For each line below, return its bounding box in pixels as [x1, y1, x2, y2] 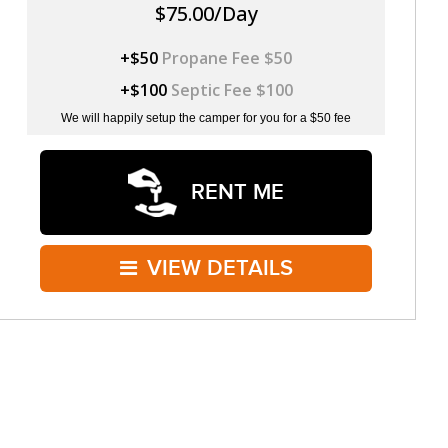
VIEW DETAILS [146, 254, 293, 282]
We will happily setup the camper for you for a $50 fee [61, 110, 351, 125]
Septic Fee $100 [170, 78, 293, 101]
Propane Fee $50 [162, 46, 292, 69]
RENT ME [185, 178, 284, 206]
